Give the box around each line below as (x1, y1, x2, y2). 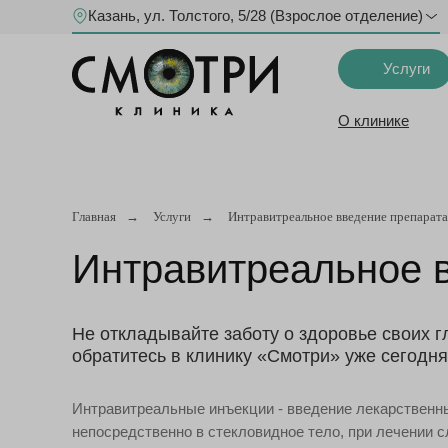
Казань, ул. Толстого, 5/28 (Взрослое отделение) (88, 7, 423, 24)
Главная (72, 209, 116, 224)
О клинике (338, 112, 409, 129)
